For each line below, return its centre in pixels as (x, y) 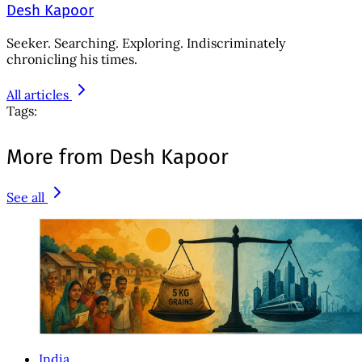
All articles (38, 95)
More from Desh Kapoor (118, 158)
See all (25, 198)
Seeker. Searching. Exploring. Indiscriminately (146, 43)
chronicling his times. (72, 59)
